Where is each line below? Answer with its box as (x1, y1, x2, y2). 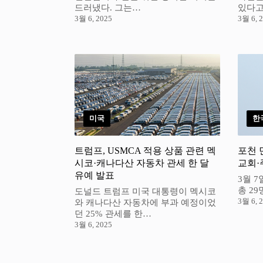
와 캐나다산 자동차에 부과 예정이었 (75, 198, 216, 208)
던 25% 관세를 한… (75, 209, 151, 219)
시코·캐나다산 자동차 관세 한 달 (75, 158, 209, 168)
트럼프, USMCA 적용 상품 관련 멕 (75, 146, 216, 156)
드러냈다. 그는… (75, 3, 141, 13)
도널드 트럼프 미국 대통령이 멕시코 (75, 187, 216, 197)
